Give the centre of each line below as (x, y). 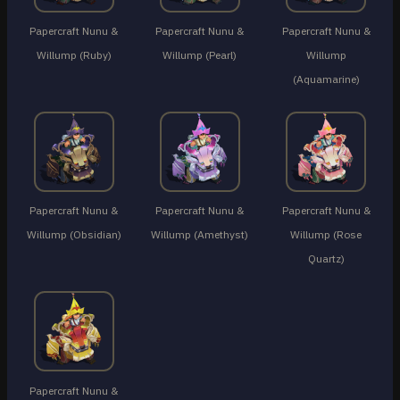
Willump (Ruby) (74, 55)
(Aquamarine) (326, 79)
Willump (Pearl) (200, 55)
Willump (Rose (326, 235)
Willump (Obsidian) (74, 235)
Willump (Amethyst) (200, 235)
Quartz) (326, 259)
